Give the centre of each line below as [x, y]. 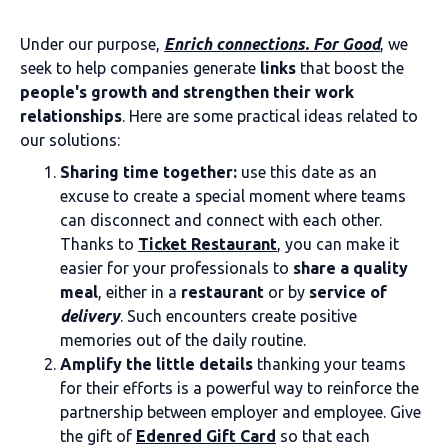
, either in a [139, 292]
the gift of [98, 436]
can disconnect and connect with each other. [221, 220]
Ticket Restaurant [207, 244]
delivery [90, 316]
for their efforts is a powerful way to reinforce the [239, 388]
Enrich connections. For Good [272, 44]
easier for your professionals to [176, 268]
